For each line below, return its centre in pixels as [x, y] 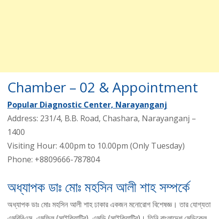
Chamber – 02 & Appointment [103, 87]
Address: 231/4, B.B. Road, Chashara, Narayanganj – [102, 118]
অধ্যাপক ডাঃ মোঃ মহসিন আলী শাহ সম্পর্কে [99, 186]
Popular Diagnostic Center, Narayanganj [87, 104]
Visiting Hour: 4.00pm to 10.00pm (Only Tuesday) [96, 145]
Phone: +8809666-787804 [54, 159]
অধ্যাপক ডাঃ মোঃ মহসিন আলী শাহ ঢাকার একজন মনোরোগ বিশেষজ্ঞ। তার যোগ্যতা [109, 204]
